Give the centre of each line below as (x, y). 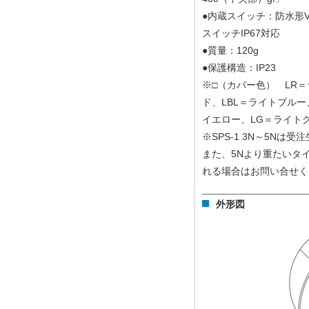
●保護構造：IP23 (239, 68)
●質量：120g (230, 50)
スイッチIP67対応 (241, 33)
